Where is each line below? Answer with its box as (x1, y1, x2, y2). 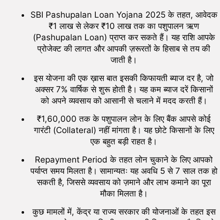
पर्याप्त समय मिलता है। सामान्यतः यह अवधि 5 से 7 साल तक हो (30, 166, 218, 176)
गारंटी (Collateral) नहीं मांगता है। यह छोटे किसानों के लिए (33, 125, 214, 136)
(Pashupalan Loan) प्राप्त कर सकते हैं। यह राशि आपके (32, 32, 215, 43)
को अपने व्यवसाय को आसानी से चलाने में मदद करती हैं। (40, 96, 207, 106)
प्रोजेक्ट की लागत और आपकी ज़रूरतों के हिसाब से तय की (37, 44, 210, 54)
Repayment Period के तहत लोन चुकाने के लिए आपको (35, 155, 213, 165)
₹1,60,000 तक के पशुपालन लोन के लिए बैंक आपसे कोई (37, 114, 211, 124)
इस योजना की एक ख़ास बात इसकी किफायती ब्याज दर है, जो (34, 73, 214, 83)
